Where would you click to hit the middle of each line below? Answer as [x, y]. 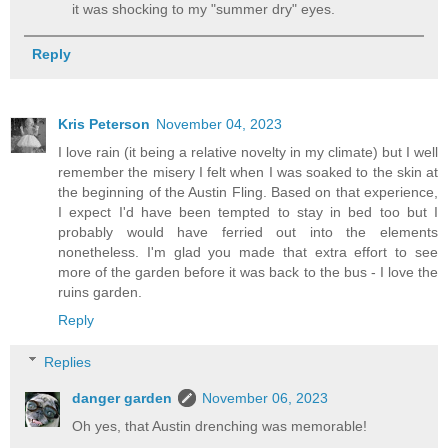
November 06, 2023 [265, 397]
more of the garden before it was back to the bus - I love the [248, 272]
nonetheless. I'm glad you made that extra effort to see [248, 252]
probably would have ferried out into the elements [248, 232]
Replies [68, 361]
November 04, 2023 [219, 124]
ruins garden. [100, 292]
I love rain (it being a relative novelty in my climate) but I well [248, 152]
